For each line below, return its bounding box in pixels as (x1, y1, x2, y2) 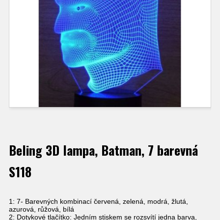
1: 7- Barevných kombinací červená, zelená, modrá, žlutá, (9, 197, 188, 206)
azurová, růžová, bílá (9, 205, 74, 214)
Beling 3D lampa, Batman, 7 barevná (9, 140, 198, 160)
